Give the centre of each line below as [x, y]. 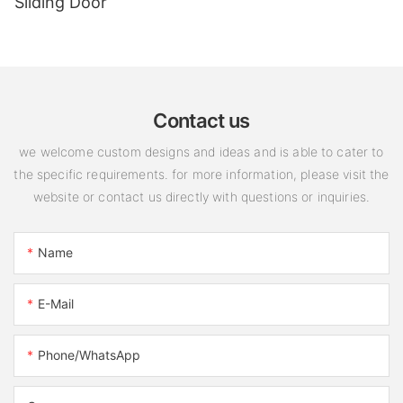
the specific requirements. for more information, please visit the [201, 174]
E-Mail [56, 304]
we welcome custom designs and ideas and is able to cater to [201, 151]
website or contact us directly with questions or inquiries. [201, 196]
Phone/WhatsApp [89, 355]
